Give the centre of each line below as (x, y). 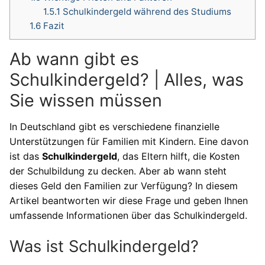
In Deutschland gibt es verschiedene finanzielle (114, 127)
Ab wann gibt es (74, 59)
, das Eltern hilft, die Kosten (178, 156)
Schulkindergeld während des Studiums (146, 11)
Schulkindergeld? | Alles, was (127, 79)
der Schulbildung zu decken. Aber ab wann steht (118, 171)
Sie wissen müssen (86, 100)
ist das (26, 156)
